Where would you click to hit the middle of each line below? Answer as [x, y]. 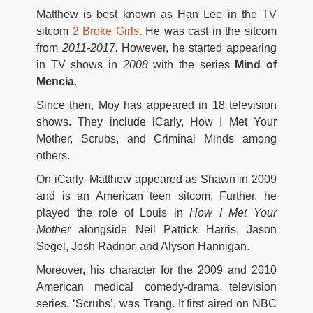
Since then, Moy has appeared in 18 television [156, 105]
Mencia [55, 81]
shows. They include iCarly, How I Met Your [156, 122]
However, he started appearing [199, 48]
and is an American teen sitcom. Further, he [156, 196]
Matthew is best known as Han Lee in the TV [156, 14]
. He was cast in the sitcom [208, 31]
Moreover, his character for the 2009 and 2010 [156, 270]
